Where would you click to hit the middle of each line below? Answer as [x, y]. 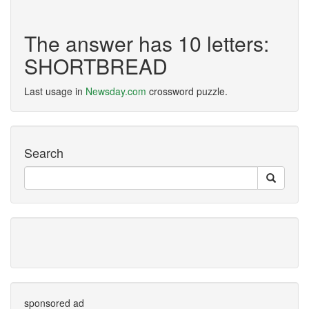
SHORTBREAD [96, 66]
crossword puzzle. [187, 91]
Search [44, 152]
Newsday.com [116, 91]
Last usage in [55, 91]
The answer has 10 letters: [147, 43]
